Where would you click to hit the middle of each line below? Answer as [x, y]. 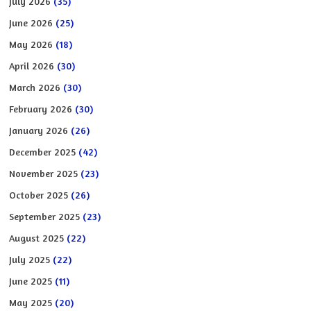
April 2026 [32, 65]
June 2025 [31, 280]
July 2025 [30, 259]
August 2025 [37, 237]
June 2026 [31, 22]
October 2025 [39, 194]
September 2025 [45, 216]
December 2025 [43, 151]
